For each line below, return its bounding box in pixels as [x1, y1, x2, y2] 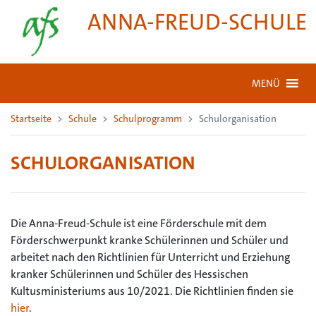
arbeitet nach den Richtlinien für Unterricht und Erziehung [11, 250, 291, 265]
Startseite [11, 112, 51, 125]
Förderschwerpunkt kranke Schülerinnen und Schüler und [11, 233, 288, 248]
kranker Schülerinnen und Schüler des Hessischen [11, 267, 248, 281]
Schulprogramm [114, 112, 182, 125]
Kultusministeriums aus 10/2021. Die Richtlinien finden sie [11, 284, 293, 298]
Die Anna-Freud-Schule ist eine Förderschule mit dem [11, 216, 267, 231]
